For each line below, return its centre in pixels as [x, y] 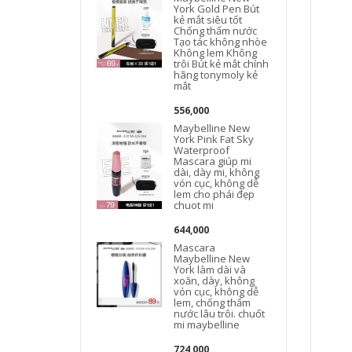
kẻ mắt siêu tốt [208, 19]
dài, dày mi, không [217, 172]
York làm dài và [210, 269]
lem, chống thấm [213, 302]
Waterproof [202, 150]
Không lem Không [216, 52]
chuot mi [194, 205]
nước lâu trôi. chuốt [220, 313]
